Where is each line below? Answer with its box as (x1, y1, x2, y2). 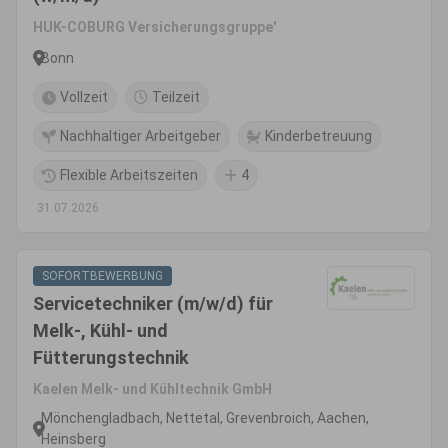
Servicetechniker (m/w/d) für (33, 293, 273, 314)
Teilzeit (152, 89, 200, 105)
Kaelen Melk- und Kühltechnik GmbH (33, 381, 272, 397)
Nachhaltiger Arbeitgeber (60, 128, 221, 144)
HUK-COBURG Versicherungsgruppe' (33, 19, 276, 35)
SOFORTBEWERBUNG (42, 269, 163, 283)
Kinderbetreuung (265, 128, 372, 144)
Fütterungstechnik (33, 347, 189, 368)
